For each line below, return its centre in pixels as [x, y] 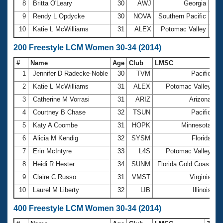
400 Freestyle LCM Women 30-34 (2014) [87, 208]
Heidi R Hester [54, 164]
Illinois [202, 190]
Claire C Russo [55, 177]
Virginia [200, 177]
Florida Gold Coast [184, 164]
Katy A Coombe [55, 125]
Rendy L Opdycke [59, 16]
